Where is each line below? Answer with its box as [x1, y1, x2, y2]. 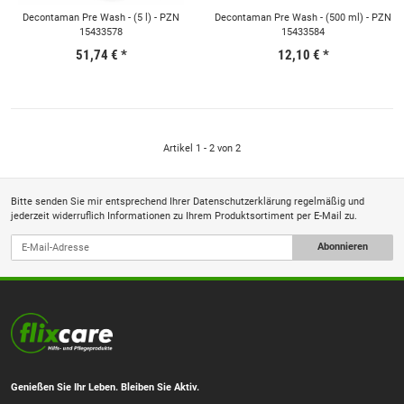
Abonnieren [317, 241, 368, 253]
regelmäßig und [291, 195, 364, 207]
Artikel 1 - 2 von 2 [163, 142, 241, 154]
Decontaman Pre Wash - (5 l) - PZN [23, 11, 179, 23]
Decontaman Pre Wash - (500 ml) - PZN [215, 11, 391, 23]
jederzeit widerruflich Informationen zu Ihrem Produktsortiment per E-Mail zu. [11, 209, 357, 222]
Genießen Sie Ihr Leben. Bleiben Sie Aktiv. [11, 381, 199, 393]
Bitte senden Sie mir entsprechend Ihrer [11, 195, 193, 207]
